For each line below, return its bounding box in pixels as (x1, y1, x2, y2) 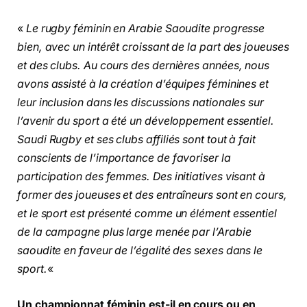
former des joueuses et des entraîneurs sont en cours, (17, 188, 287, 201)
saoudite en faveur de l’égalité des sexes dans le (17, 244, 263, 257)
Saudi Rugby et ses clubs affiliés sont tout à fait (17, 133, 256, 146)
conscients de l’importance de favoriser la (17, 151, 231, 164)
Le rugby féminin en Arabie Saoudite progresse (25, 22, 265, 35)
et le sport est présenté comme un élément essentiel (17, 207, 277, 220)
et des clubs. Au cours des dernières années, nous (17, 59, 270, 72)
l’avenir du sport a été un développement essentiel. (17, 114, 274, 127)
